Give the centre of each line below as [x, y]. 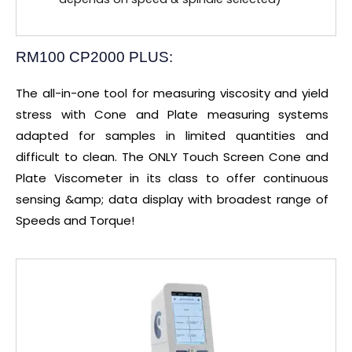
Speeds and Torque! [75, 220]
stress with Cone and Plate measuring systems [172, 114]
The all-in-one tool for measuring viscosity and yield [172, 93]
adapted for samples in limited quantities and [172, 135]
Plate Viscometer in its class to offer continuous [172, 178]
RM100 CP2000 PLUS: [94, 57]
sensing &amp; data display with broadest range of [172, 199]
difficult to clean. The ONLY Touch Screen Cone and [172, 156]
